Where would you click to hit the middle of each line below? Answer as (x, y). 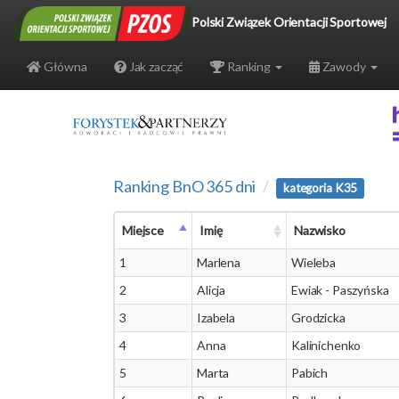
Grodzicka (318, 318)
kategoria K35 (321, 188)
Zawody (344, 66)
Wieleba (314, 262)
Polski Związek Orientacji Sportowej (289, 22)
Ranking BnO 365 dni (185, 186)
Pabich (310, 373)
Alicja (212, 290)
